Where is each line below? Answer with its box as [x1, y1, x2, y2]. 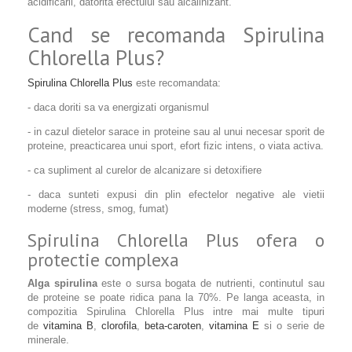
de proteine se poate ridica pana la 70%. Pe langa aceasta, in [27, 291, 324, 303]
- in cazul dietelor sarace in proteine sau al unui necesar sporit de [27, 126, 324, 137]
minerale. [27, 334, 69, 346]
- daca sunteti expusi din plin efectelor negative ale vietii [27, 189, 324, 200]
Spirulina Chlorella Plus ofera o [27, 229, 324, 251]
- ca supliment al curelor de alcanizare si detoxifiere [27, 164, 262, 176]
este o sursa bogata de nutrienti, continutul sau [97, 277, 325, 289]
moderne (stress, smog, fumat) [27, 203, 168, 214]
